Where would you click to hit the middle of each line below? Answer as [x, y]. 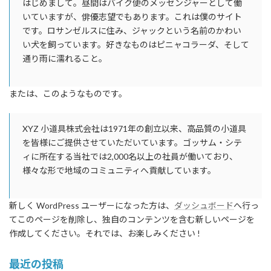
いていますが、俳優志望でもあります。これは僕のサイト [132, 16]
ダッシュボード [204, 205]
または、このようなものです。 [68, 93]
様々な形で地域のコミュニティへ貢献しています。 [119, 170]
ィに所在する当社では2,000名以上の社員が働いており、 [130, 156]
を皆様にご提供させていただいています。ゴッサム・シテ [132, 142]
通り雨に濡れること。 [65, 58]
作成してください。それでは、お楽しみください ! [105, 233]
